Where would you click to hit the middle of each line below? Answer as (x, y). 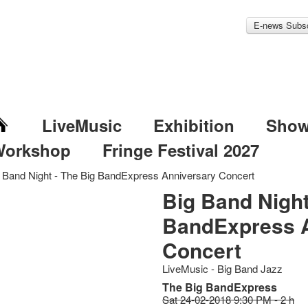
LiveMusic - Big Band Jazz (223, 268)
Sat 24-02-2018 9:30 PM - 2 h (229, 299)
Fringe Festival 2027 (180, 150)
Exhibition (194, 125)
